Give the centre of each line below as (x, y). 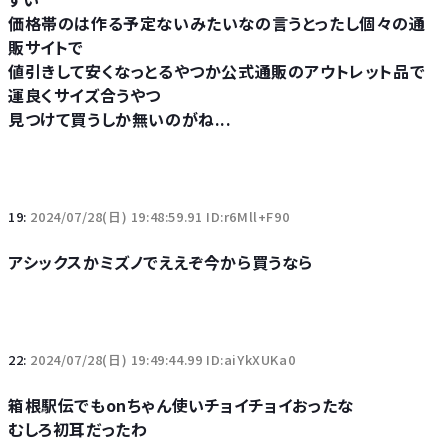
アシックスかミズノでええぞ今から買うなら (160, 262)
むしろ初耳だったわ (78, 429)
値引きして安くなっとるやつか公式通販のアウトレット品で (217, 71)
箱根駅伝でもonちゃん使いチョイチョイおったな (181, 405)
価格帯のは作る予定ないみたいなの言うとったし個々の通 (217, 23)
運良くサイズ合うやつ (84, 95)
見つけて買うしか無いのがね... (120, 119)
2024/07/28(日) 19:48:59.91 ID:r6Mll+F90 (160, 216)
